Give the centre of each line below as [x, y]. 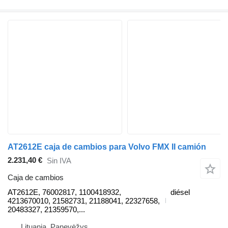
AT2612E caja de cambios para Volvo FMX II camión [107, 147]
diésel [180, 192]
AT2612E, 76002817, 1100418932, [64, 192]
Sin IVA [59, 161]
